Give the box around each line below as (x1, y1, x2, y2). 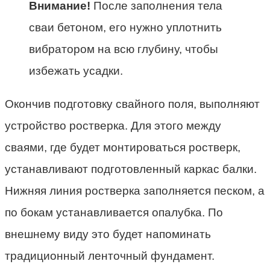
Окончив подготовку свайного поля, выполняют (5, 97, 260, 110)
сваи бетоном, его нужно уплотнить (29, 20, 222, 34)
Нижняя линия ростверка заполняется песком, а (5, 184, 265, 197)
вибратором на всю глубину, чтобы (29, 42, 218, 55)
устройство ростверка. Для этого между (5, 119, 221, 132)
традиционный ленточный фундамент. (5, 249, 215, 262)
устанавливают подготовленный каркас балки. (5, 162, 257, 175)
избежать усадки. (29, 64, 123, 77)
